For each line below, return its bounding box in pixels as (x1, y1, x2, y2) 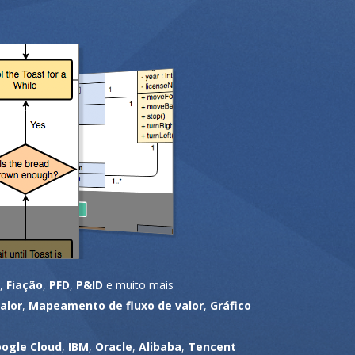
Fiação (6, 277, 43, 292)
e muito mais (103, 277, 174, 292)
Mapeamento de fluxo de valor (29, 297, 204, 313)
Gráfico (210, 297, 251, 313)
